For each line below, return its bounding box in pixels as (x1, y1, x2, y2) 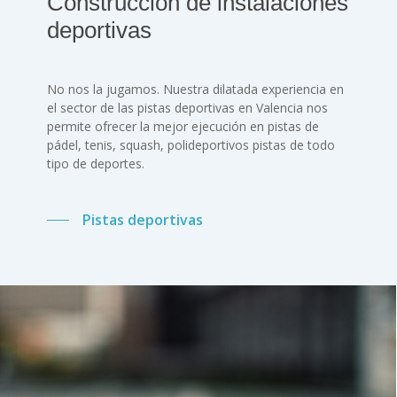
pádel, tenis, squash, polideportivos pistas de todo (46, 136, 335, 153)
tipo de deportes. (46, 154, 144, 172)
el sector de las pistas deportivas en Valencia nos (46, 98, 328, 116)
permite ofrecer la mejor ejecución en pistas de (46, 117, 319, 135)
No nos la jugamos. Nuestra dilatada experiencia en (46, 80, 344, 97)
